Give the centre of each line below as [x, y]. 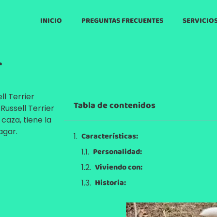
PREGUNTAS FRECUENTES [122, 21]
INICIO [51, 21]
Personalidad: [117, 152]
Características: [110, 136]
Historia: [110, 183]
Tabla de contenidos [115, 106]
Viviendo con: [119, 167]
